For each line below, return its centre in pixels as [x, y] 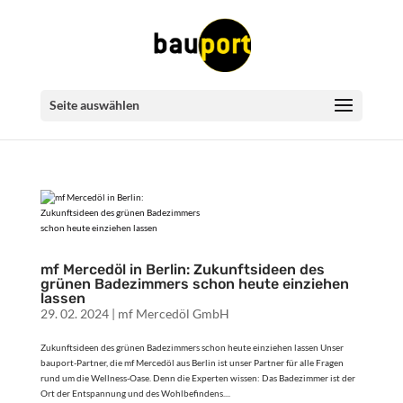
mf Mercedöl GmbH [173, 313]
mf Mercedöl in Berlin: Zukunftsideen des [182, 269]
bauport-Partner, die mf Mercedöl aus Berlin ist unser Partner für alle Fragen [192, 363]
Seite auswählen [94, 105]
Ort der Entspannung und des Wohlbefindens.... [135, 393]
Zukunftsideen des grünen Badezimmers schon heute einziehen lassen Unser [192, 347]
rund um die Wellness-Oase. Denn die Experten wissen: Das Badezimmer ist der [197, 378]
